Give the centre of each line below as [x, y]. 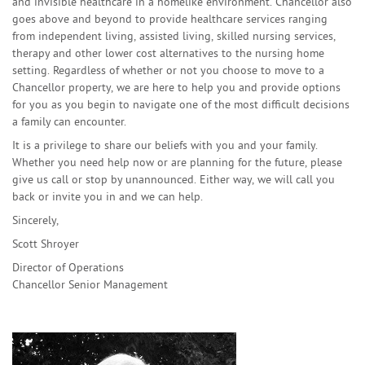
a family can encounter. [69, 121]
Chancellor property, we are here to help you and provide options [176, 87]
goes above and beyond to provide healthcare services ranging [170, 18]
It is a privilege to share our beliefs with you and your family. [165, 145]
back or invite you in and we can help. [108, 196]
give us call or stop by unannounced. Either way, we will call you [174, 179]
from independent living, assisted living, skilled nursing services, [174, 35]
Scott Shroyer [46, 243]
